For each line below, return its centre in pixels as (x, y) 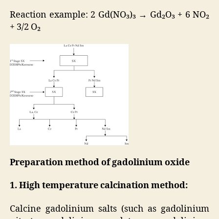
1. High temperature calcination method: (99, 186)
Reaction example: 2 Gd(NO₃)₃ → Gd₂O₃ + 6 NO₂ (109, 15)
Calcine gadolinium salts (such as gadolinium (109, 209)
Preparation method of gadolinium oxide (100, 162)
